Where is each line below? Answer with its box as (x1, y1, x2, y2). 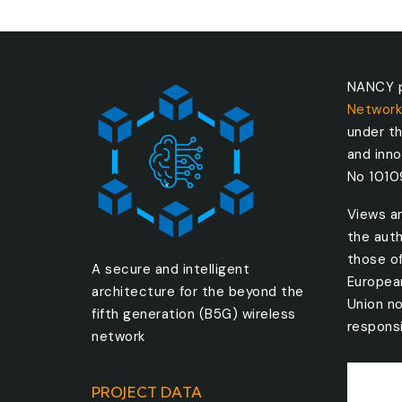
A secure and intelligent (92, 259, 249, 278)
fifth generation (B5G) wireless (92, 304, 296, 323)
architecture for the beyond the (92, 282, 304, 301)
